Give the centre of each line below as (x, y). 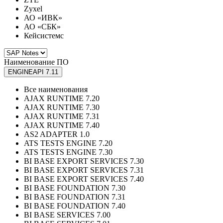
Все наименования (56, 90)
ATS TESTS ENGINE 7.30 (68, 152)
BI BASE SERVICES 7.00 (67, 215)
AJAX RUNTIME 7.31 (62, 116)
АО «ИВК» (43, 18)
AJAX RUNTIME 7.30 (62, 108)
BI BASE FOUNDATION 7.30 (75, 188)
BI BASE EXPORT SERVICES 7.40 (84, 179)
